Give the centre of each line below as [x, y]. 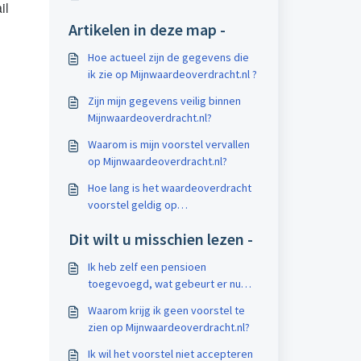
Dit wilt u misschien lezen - [160, 239]
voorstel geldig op [132, 205]
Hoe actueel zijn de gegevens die [168, 57]
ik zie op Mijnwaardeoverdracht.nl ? [172, 74]
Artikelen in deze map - [147, 29]
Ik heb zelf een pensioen [147, 267]
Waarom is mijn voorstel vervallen [168, 144]
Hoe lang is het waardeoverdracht [169, 188]
